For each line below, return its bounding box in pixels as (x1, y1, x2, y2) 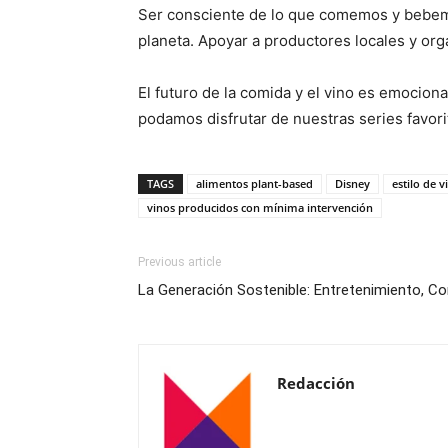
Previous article (138, 255, 221, 269)
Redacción (277, 373, 355, 393)
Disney (335, 176, 370, 191)
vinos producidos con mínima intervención (147, 200, 373, 215)
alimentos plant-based (196, 176, 313, 191)
